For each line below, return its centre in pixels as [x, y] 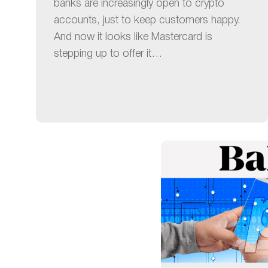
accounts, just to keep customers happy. [147, 20]
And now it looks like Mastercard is [133, 37]
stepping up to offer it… [108, 54]
